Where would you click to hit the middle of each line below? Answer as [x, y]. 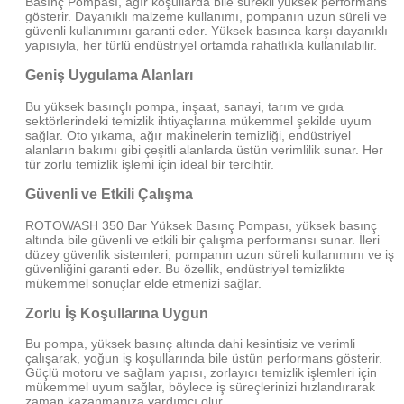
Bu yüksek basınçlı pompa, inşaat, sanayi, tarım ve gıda [184, 106]
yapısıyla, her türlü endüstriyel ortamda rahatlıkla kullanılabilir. [201, 45]
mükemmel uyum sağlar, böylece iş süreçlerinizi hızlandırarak [200, 387]
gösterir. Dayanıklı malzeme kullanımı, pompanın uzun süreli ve [206, 16]
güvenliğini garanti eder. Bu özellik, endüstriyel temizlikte [185, 268]
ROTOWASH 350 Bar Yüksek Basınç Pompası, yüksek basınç [201, 225]
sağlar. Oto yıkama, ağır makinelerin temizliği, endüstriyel [188, 135]
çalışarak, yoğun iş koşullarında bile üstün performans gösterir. [204, 358]
